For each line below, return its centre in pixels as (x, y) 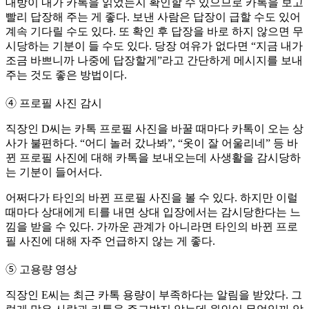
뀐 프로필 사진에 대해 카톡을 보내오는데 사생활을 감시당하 (153, 158)
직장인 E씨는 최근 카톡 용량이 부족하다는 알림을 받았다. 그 (154, 295)
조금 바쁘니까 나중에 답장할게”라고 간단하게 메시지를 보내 (154, 61)
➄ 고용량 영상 (41, 270)
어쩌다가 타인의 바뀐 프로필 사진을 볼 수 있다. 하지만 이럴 (152, 198)
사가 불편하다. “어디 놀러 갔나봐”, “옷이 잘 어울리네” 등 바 (152, 143)
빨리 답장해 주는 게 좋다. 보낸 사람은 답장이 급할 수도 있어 (153, 17)
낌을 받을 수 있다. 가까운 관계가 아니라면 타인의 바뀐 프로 (152, 227)
